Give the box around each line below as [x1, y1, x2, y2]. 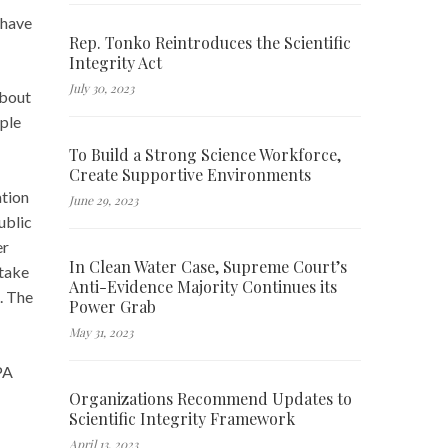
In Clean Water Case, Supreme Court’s [68, 255, 347, 277]
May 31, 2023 [68, 323, 133, 340]
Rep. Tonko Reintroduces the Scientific [68, 31, 351, 53]
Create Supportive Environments [68, 163, 311, 185]
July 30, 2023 [68, 79, 134, 96]
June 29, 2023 [68, 191, 138, 208]
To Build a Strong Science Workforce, [68, 143, 341, 165]
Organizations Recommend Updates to [68, 387, 352, 409]
